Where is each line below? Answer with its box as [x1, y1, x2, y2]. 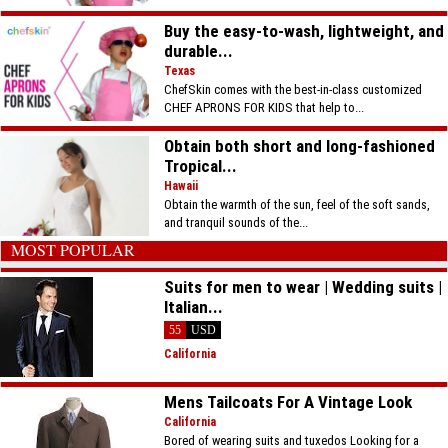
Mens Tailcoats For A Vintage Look [164, 392, 413, 412]
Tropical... [164, 156, 238, 176]
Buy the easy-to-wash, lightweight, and [164, 21, 445, 41]
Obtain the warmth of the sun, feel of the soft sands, [164, 197, 431, 212]
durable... [164, 41, 234, 61]
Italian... [164, 297, 224, 317]
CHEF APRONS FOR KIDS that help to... [164, 100, 365, 115]
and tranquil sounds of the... [164, 215, 309, 230]
